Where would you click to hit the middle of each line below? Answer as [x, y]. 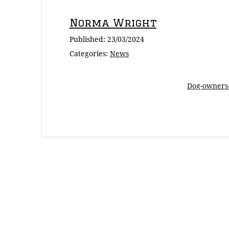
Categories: [89, 54]
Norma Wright [113, 23]
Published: [88, 39]
